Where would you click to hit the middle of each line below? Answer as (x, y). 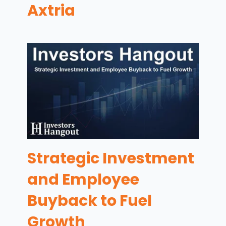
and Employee (83, 180)
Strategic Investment (111, 159)
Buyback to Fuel (90, 201)
